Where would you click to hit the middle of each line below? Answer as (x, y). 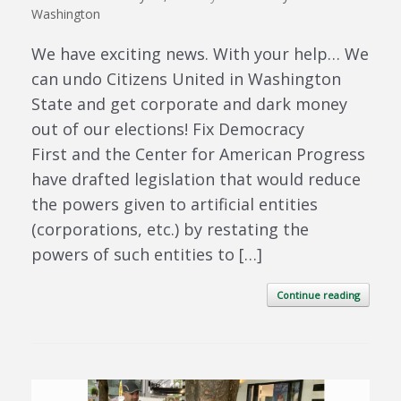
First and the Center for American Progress (198, 154)
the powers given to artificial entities (175, 204)
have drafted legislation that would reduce (196, 179)
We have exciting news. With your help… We (200, 53)
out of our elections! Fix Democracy (168, 128)
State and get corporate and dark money (189, 103)
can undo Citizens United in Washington (186, 78)
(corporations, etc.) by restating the (170, 229)
